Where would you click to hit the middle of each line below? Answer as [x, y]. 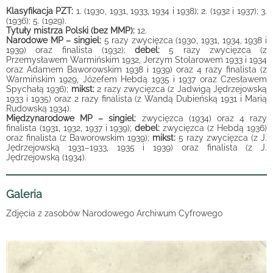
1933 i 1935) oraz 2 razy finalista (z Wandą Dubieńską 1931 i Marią [136, 99]
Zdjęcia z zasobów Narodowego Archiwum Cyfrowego [114, 213]
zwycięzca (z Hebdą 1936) [215, 128]
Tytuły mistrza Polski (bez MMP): [70, 30]
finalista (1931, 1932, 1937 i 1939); [71, 128]
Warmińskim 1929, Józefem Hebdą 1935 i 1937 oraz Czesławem [136, 79]
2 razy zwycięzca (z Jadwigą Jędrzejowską [180, 89]
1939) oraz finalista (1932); [70, 50]
